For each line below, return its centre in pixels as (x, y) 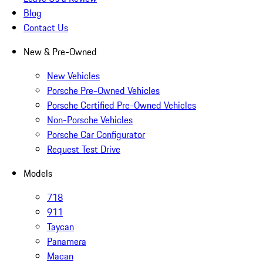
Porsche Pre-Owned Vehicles (103, 91)
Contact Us (46, 28)
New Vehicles (73, 76)
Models (38, 173)
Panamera (67, 242)
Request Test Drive (84, 149)
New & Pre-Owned (60, 52)
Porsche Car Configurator (96, 135)
